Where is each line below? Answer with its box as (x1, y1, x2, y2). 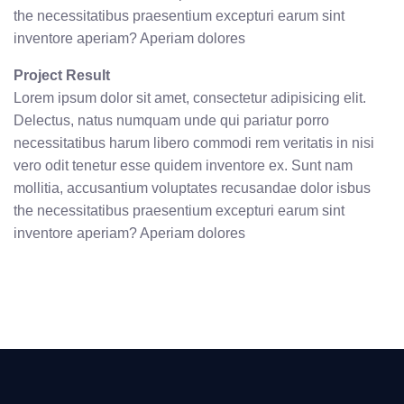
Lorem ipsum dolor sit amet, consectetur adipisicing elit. (14, 90, 366, 106)
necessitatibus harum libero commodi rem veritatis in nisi (14, 135, 374, 151)
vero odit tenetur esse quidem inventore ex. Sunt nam (14, 158, 353, 174)
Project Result (14, 68, 110, 84)
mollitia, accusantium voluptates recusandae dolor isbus (14, 180, 371, 197)
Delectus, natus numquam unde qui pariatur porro (14, 113, 329, 129)
